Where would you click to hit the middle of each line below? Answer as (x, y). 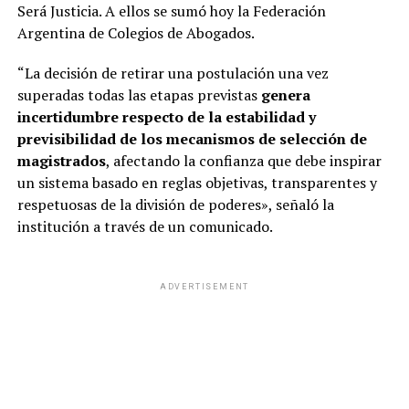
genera (285, 94)
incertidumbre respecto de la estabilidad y (166, 116)
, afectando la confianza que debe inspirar (243, 160)
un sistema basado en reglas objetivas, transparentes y (197, 182)
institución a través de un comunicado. (145, 226)
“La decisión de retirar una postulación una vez (173, 73)
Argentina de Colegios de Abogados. (136, 32)
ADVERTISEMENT (204, 286)
